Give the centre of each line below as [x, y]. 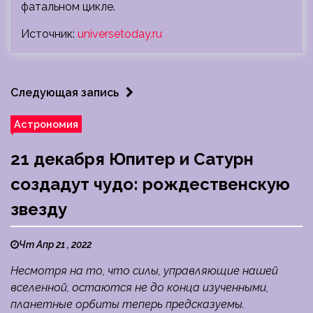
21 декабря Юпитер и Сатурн [132, 159]
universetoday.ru [120, 34]
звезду [39, 210]
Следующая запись [65, 93]
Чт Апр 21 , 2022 [55, 245]
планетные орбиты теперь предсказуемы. [128, 305]
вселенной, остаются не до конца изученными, [139, 288]
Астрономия [46, 124]
